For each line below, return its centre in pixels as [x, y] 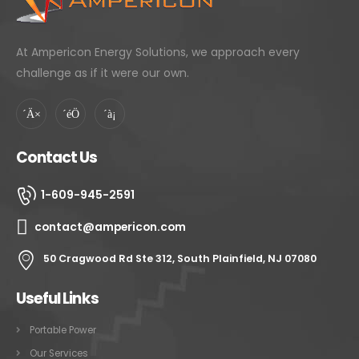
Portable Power [63, 330]
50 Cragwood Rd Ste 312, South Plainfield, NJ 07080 [180, 259]
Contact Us [57, 158]
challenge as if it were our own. [103, 73]
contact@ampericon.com [110, 227]
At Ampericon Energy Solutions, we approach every [158, 52]
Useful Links [57, 298]
